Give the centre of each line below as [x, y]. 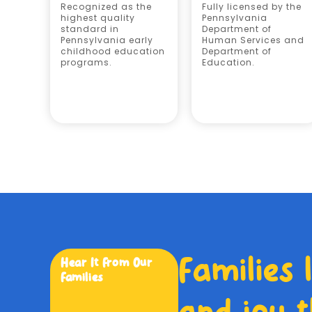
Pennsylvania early [107, 40]
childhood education [113, 51]
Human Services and [253, 40]
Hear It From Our [107, 263]
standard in [90, 29]
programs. [86, 62]
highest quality [98, 18]
